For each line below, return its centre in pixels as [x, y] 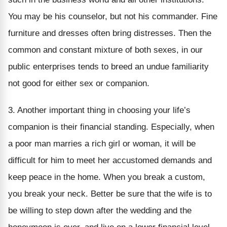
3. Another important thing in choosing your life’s [99, 110]
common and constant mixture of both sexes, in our [105, 50]
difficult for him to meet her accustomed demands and [110, 160]
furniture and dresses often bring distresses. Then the [110, 33]
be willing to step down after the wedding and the [100, 210]
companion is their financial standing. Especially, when [111, 127]
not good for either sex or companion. [79, 83]
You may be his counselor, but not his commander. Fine [113, 16]
